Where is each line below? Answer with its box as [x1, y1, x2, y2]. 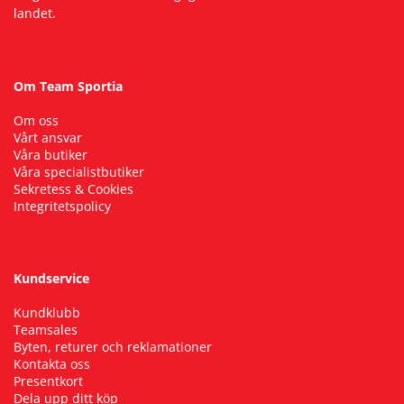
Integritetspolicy [14, 197, 111, 215]
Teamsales [14, 320, 78, 338]
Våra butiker [14, 145, 87, 163]
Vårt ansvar [14, 128, 82, 146]
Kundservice [14, 269, 89, 287]
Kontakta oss [14, 354, 90, 372]
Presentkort [14, 372, 83, 390]
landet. [14, 4, 56, 22]
